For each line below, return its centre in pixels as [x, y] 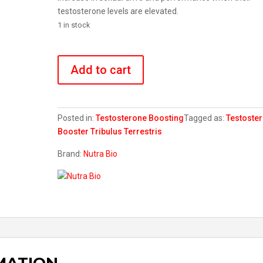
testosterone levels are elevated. [118, 11]
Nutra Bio [101, 154]
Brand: [71, 154]
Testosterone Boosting [140, 118]
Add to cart [101, 70]
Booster [73, 131]
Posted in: [77, 118]
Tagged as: [205, 118]
